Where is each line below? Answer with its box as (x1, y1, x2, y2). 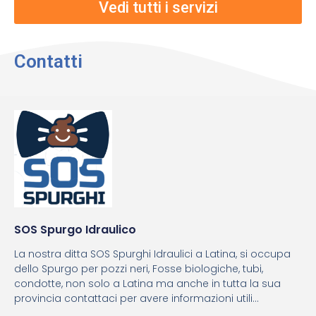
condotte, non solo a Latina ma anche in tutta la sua (14, 276, 281, 291)
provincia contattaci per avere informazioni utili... (14, 291, 259, 306)
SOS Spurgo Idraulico (14, 221, 136, 238)
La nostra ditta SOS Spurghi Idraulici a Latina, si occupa (14, 247, 291, 262)
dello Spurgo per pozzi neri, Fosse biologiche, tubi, (14, 262, 263, 276)
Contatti (14, 50, 83, 72)
